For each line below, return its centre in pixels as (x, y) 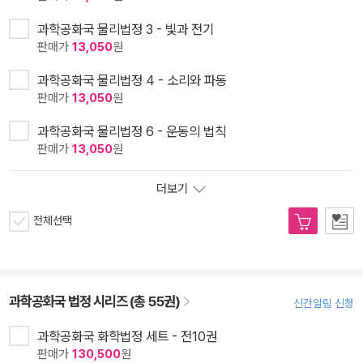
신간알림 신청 (324, 303)
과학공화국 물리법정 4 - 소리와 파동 (132, 80)
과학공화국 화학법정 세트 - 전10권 (127, 336)
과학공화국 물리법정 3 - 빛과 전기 (126, 29)
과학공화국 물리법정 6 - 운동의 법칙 (132, 131)
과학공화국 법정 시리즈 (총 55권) (96, 301)
